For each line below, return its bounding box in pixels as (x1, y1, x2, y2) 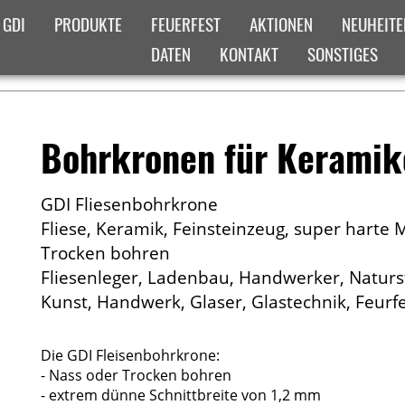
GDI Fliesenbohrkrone (40, 191, 218, 216)
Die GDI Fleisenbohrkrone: (40, 344, 220, 365)
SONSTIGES (307, 41, 379, 67)
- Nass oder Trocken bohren (40, 364, 231, 385)
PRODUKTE (54, 11, 123, 37)
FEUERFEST (151, 11, 221, 37)
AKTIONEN (250, 11, 314, 37)
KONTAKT (220, 41, 279, 67)
